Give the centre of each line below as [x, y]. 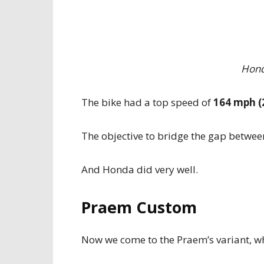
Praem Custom [139, 207]
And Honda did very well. [140, 169]
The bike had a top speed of [147, 102]
